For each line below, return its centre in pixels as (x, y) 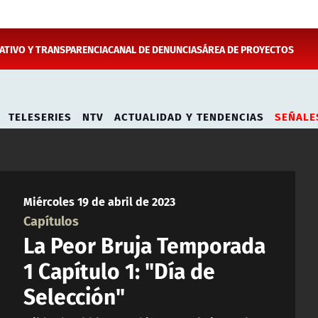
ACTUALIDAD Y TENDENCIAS (189, 116)
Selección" (74, 295)
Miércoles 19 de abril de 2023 (99, 201)
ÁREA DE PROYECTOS (248, 49)
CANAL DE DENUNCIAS (155, 49)
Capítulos (51, 220)
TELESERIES (40, 116)
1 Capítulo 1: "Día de (119, 270)
